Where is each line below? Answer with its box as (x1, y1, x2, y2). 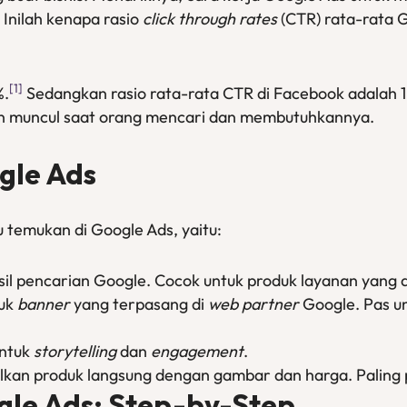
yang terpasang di (70, 293, 208, 314)
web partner (208, 293, 299, 314)
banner (17, 293, 70, 314)
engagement (151, 341, 243, 362)
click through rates (143, 8, 277, 29)
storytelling (34, 341, 116, 362)
